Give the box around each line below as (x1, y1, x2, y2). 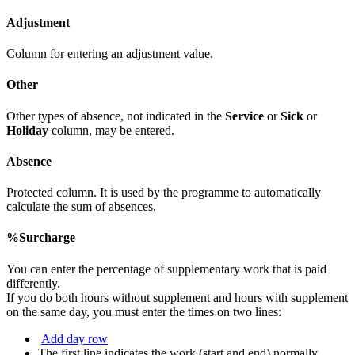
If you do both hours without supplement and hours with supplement (6, 290, 348, 304)
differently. (6, 276, 60, 290)
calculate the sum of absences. (6, 200, 156, 214)
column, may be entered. (52, 123, 174, 137)
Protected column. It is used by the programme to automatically (6, 185, 321, 200)
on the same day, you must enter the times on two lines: (6, 304, 281, 319)
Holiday (6, 123, 52, 137)
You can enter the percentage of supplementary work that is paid (6, 261, 326, 276)
